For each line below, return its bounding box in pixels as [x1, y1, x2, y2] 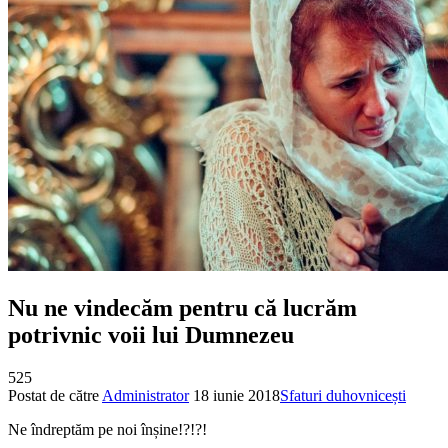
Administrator [102, 386, 189, 404]
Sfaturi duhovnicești [280, 386, 406, 404]
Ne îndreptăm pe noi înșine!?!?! [8, 420, 207, 438]
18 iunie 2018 [193, 386, 280, 404]
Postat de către [8, 386, 102, 404]
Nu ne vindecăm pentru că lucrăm [8, 294, 357, 321]
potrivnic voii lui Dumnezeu [8, 321, 294, 348]
